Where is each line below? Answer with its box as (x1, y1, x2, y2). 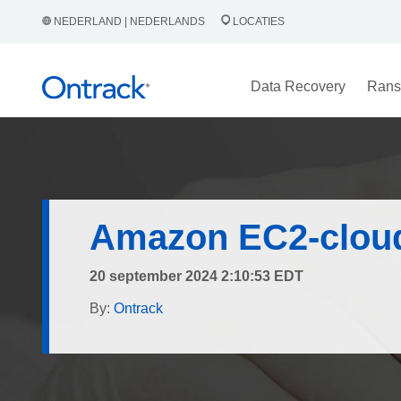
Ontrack (114, 301, 163, 316)
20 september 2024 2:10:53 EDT (90, 269, 303, 284)
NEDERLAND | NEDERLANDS (51, 15, 208, 28)
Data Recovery (250, 79, 346, 94)
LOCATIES (230, 15, 285, 28)
